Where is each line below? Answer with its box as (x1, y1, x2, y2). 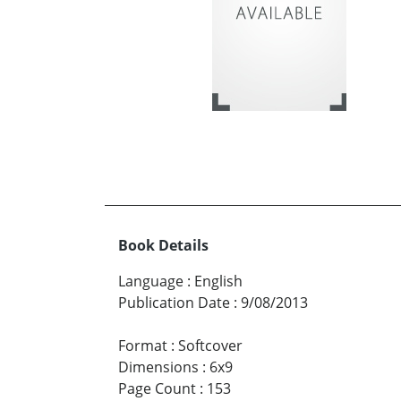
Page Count (118, 378, 196, 398)
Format (118, 335, 167, 355)
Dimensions (118, 356, 199, 377)
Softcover (178, 335, 243, 355)
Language (118, 270, 183, 291)
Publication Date (118, 292, 230, 312)
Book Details (118, 235, 209, 255)
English (194, 270, 243, 291)
